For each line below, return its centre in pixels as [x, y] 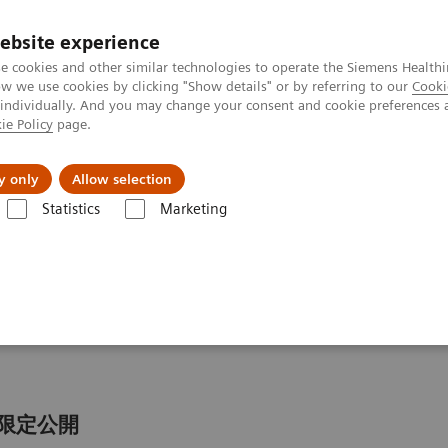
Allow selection [122, 179]
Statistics [70, 209]
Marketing [193, 209]
